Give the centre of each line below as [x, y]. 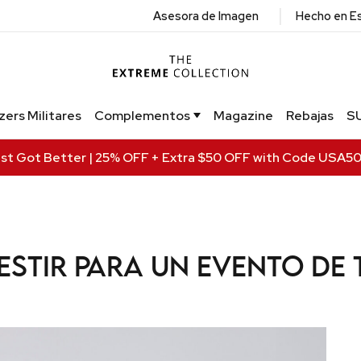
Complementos [143, 115]
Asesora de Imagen [206, 16]
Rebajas [309, 115]
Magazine [243, 115]
